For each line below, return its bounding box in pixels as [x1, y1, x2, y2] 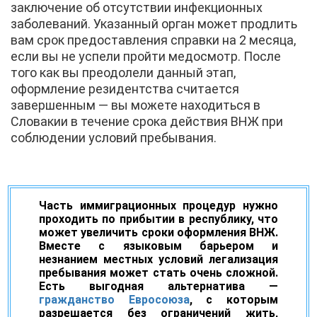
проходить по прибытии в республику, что [39, 212, 278, 226]
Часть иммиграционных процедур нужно [39, 198, 278, 212]
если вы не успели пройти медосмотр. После [11, 48, 281, 64]
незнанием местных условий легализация [39, 252, 278, 266]
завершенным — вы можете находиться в [11, 97, 260, 113]
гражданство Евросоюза [39, 292, 190, 306]
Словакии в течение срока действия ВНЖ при [11, 113, 283, 129]
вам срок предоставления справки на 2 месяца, [11, 32, 296, 47]
